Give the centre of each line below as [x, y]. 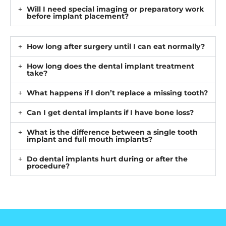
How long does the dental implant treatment [110, 66]
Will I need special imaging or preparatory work [115, 9]
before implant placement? [77, 16]
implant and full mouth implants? [89, 139]
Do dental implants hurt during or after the [107, 159]
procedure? [48, 166]
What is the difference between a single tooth [112, 132]
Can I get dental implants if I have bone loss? [110, 113]
